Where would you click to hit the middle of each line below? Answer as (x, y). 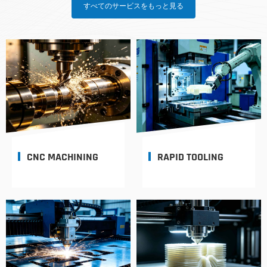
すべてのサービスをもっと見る (133, 7)
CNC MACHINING (63, 157)
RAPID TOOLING (190, 157)
